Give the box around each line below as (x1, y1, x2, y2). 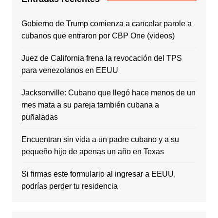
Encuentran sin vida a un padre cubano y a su (21, 135, 179, 144)
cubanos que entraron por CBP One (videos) (21, 32, 175, 40)
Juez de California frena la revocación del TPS (21, 54, 182, 63)
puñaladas (21, 113, 58, 122)
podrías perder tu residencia (21, 182, 118, 191)
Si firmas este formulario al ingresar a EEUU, (21, 170, 176, 179)
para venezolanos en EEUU (21, 66, 118, 75)
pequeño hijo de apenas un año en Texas (21, 147, 164, 156)
